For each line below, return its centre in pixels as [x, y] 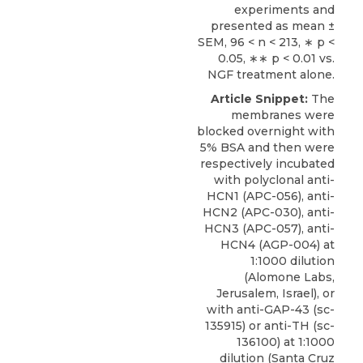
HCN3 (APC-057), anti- [269, 229]
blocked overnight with [266, 132]
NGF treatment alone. [271, 75]
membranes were [283, 115]
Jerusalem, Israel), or [275, 294]
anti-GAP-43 [273, 310]
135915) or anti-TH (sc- [270, 326]
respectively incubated [267, 164]
